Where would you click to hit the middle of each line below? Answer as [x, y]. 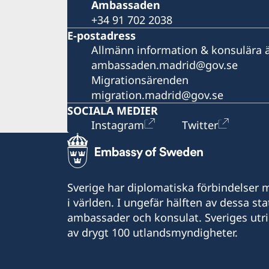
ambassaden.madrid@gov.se [165, 65]
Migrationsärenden [140, 80]
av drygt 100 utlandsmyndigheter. [153, 232]
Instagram [118, 125]
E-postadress [101, 35]
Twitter [200, 125]
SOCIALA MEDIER [113, 110]
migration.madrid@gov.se [157, 95]
